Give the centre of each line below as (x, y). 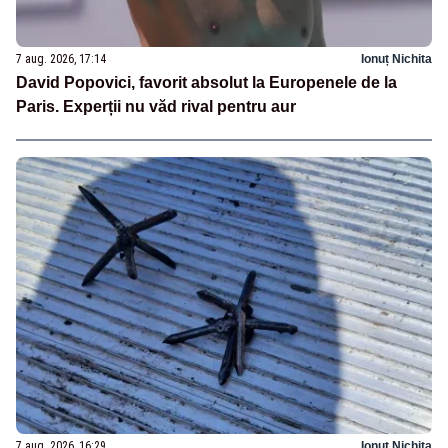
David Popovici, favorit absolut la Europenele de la (206, 83)
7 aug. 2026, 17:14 (61, 59)
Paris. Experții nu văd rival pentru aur (156, 107)
